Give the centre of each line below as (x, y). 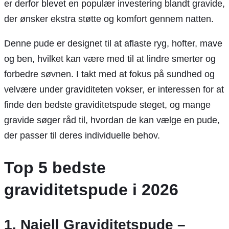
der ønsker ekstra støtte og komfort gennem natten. (109, 19)
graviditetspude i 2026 (91, 189)
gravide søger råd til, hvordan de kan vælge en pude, (112, 120)
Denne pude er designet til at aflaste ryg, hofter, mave (113, 43)
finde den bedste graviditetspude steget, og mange (107, 105)
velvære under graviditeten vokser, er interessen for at (114, 89)
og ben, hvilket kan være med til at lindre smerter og (110, 59)
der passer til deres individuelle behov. (82, 135)
